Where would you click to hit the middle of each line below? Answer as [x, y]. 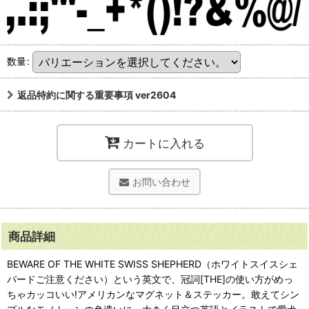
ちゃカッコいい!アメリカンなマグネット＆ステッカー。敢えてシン [153, 294]
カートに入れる [163, 143]
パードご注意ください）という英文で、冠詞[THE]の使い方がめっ [150, 279]
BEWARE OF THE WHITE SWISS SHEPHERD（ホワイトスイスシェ [152, 264]
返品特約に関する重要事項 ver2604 [97, 95]
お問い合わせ [161, 182]
